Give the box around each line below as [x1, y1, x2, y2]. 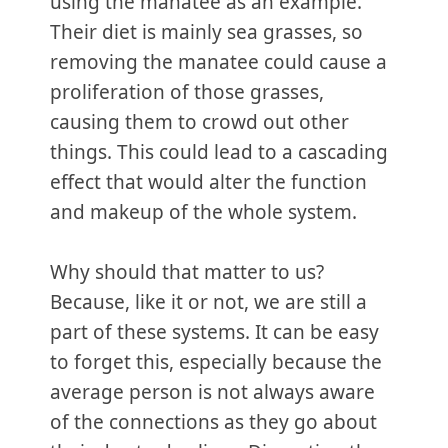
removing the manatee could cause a [50, 49, 387, 76]
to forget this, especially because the [50, 349, 382, 376]
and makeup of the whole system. [50, 199, 357, 226]
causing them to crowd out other [50, 109, 349, 136]
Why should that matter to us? [50, 259, 324, 286]
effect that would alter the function [50, 169, 367, 196]
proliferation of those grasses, [50, 79, 324, 106]
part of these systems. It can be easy [50, 319, 379, 346]
